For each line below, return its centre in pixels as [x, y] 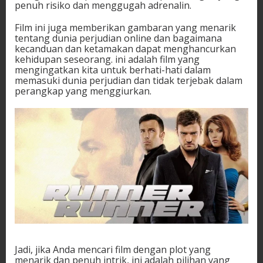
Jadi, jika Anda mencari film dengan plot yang [113, 250]
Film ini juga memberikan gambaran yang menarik [125, 27]
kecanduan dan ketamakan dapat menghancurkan [125, 48]
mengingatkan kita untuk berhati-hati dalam [113, 70]
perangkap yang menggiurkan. [83, 91]
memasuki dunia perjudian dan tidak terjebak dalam [129, 80]
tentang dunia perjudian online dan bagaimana [118, 38]
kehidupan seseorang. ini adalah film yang [107, 59]
